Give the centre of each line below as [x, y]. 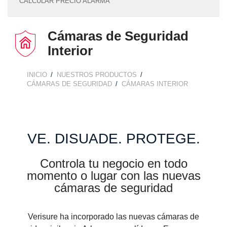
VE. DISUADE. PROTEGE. [113, 139]
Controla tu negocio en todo [113, 163]
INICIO [37, 75]
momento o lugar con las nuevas [113, 176]
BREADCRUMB [47, 76]
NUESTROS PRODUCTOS [97, 75]
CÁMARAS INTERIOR [155, 84]
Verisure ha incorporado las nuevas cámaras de [113, 217]
